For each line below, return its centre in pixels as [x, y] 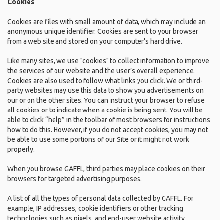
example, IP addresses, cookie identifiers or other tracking [95, 208]
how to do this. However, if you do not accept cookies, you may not [108, 130]
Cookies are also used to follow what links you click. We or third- [105, 81]
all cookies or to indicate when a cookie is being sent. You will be [105, 110]
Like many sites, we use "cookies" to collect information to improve [108, 61]
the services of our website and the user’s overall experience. [101, 71]
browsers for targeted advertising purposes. [75, 179]
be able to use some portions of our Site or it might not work [98, 139]
